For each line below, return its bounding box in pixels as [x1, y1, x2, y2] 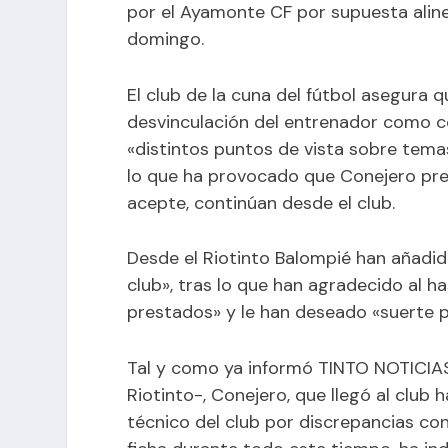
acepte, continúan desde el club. [127, 190, 396, 215]
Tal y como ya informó [127, 356, 319, 381]
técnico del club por [127, 410, 300, 435]
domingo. [127, 26, 205, 51]
